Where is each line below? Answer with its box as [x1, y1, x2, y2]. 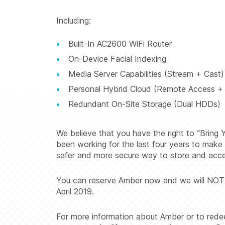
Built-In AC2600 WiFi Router [68, 38, 172, 49]
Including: [56, 15, 91, 26]
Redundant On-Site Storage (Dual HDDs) [68, 98, 220, 109]
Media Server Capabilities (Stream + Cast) [68, 68, 224, 79]
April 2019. [56, 186, 94, 196]
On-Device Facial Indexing [68, 53, 166, 64]
